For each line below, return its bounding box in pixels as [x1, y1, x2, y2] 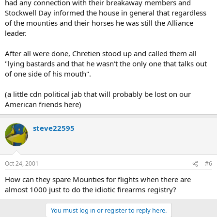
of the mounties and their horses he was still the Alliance [5, 17, 193, 28]
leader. [5, 28, 27, 38]
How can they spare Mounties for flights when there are [5, 174, 191, 184]
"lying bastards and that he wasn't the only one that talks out [5, 58, 207, 68]
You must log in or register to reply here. [50, 206, 167, 215]
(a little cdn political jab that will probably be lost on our [5, 89, 191, 99]
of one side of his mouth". [5, 68, 91, 78]
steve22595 [33, 123, 75, 133]
